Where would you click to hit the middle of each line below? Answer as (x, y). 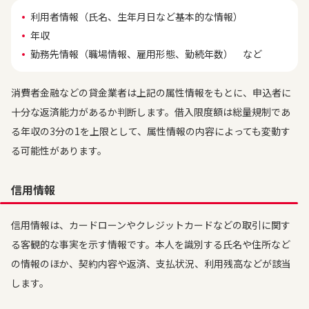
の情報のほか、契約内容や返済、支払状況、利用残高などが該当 (151, 263)
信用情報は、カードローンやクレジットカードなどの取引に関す (151, 225)
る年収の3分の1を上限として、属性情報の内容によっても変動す (151, 131)
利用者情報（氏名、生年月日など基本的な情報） (137, 17)
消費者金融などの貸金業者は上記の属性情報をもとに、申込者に (151, 92)
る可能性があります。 (59, 150)
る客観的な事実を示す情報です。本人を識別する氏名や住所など (151, 244)
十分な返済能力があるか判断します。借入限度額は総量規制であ (151, 112)
